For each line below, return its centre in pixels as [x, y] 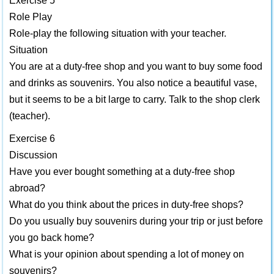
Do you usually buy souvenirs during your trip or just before [136, 221]
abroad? [27, 188]
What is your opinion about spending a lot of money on [127, 254]
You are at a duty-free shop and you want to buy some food [136, 66]
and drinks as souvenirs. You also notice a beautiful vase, [133, 83]
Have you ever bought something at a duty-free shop [122, 172]
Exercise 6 [32, 139]
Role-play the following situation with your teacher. [118, 33]
